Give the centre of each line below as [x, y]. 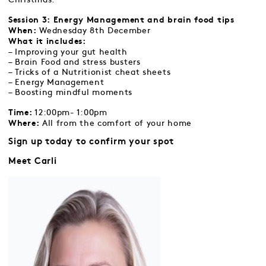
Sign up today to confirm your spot [91, 142]
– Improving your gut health [68, 52]
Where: [24, 124]
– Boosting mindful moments [71, 92]
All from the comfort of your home [116, 123]
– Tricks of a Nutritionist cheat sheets [90, 72]
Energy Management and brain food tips [144, 20]
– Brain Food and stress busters [75, 62]
